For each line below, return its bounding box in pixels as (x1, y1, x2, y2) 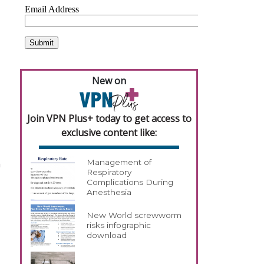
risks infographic (87, 220, 151, 230)
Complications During (87, 177, 174, 187)
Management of (87, 157, 152, 167)
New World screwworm (87, 210, 182, 220)
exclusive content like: (61, 126, 157, 139)
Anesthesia (87, 187, 132, 197)
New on (92, 74, 126, 87)
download (87, 230, 127, 240)
